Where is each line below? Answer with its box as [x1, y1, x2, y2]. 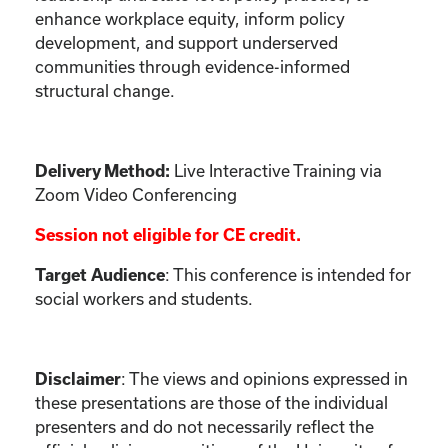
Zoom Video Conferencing [35, 184, 237, 204]
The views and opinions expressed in [129, 368, 408, 388]
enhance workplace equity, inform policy [35, 8, 345, 28]
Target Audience [35, 265, 165, 284]
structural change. [35, 80, 175, 100]
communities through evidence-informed [35, 56, 350, 76]
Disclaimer [35, 369, 121, 388]
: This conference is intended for [165, 264, 411, 284]
